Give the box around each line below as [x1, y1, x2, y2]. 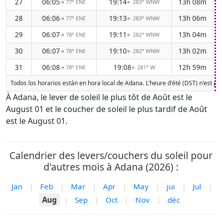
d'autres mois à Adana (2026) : [44, 160, 178, 173]
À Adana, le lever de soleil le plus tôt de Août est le [6, 92, 192, 103]
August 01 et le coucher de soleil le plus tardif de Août [6, 104, 207, 114]
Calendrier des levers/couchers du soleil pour [9, 149, 213, 162]
